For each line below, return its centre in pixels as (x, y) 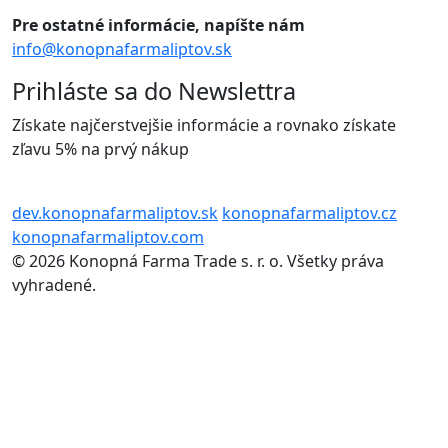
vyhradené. (54, 284)
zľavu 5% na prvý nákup (100, 148)
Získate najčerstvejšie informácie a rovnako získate (204, 124)
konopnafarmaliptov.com (108, 236)
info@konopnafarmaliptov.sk (122, 48)
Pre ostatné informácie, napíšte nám (158, 24)
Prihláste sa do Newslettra (154, 90)
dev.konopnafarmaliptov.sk (115, 212)
